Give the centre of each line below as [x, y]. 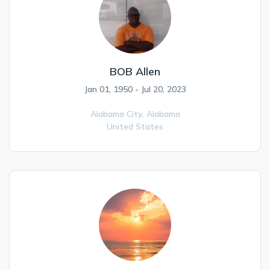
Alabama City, [118, 114]
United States [135, 127]
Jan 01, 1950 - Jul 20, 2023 [135, 89]
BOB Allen [135, 71]
